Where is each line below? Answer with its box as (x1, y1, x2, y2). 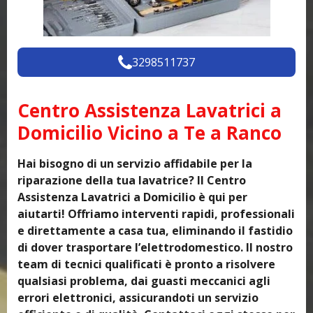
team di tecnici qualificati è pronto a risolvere (17, 256, 275, 272)
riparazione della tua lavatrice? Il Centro (17, 173, 246, 189)
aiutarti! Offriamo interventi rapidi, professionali (17, 206, 295, 222)
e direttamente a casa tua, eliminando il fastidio (17, 223, 293, 239)
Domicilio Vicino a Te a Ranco (17, 120, 282, 146)
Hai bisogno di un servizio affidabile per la (17, 156, 252, 172)
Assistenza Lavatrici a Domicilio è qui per (17, 189, 247, 205)
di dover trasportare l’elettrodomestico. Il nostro (17, 240, 293, 256)
